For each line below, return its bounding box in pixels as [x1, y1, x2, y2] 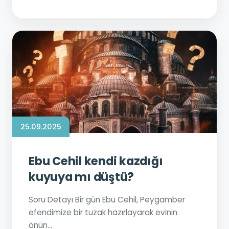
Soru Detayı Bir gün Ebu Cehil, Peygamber [29, 194, 185, 205]
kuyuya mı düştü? [29, 169, 134, 185]
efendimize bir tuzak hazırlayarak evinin [29, 207, 177, 218]
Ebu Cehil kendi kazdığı [29, 153, 163, 169]
